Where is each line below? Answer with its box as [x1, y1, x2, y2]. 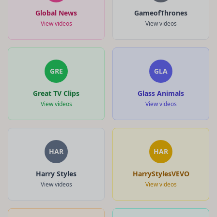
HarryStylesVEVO [132, 169, 189, 178]
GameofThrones [134, 8, 187, 17]
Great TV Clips [33, 88, 79, 98]
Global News [35, 8, 77, 17]
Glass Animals [138, 88, 184, 98]
